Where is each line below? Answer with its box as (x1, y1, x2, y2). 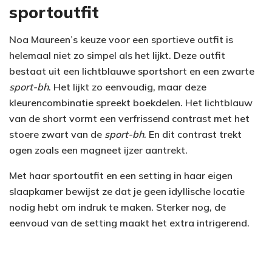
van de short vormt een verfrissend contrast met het (9, 112, 250, 124)
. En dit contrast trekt (144, 127, 242, 140)
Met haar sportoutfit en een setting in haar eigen (9, 169, 233, 182)
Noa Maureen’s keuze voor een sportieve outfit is (9, 33, 233, 46)
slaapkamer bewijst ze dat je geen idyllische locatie (9, 185, 245, 197)
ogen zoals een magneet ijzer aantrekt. (9, 143, 188, 156)
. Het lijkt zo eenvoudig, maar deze (49, 80, 206, 93)
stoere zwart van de (9, 127, 104, 140)
